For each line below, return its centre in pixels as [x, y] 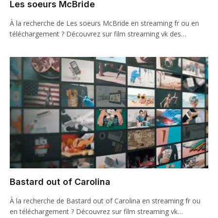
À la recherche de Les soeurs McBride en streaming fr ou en [104, 23]
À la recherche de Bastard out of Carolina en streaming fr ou [105, 201]
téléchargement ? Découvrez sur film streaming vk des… [98, 34]
